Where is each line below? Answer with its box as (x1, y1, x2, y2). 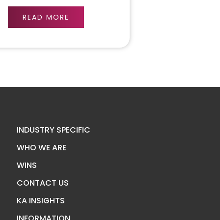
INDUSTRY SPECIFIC (16, 124, 90, 136)
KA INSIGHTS (16, 195, 65, 207)
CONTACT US (16, 177, 69, 189)
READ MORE (22, 12, 69, 23)
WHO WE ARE (16, 142, 66, 154)
